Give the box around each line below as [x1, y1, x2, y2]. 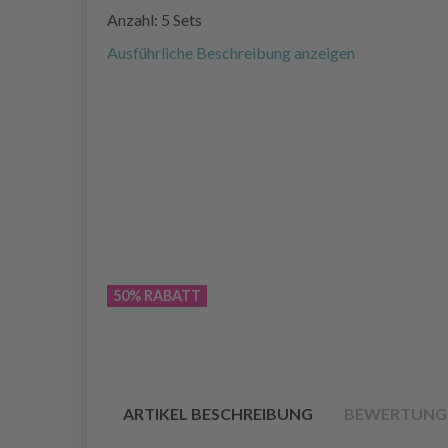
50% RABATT [113, 286, 201, 304]
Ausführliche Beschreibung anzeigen [107, 43, 355, 63]
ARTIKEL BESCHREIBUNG [123, 403, 313, 423]
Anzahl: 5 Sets [107, 10, 202, 30]
